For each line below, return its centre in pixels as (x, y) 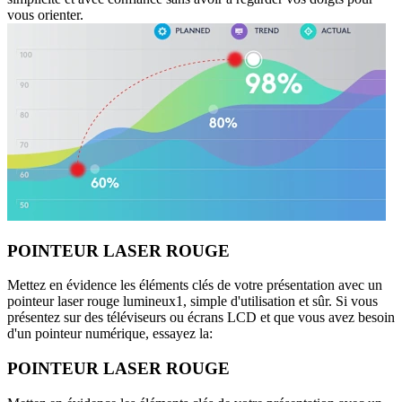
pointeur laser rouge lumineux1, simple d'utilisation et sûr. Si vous (192, 301)
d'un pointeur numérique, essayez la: (110, 334)
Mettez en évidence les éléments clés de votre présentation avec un (195, 285)
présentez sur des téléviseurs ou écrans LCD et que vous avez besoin (201, 318)
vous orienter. (45, 15)
